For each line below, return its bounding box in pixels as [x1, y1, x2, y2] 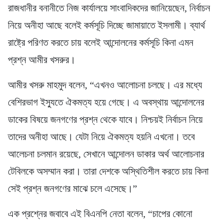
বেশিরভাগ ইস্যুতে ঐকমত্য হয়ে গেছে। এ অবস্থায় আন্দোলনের [8, 96, 204, 108]
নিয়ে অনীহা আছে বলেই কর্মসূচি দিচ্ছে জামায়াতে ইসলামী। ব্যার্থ [8, 19, 205, 31]
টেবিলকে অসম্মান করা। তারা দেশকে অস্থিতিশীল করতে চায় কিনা [8, 165, 209, 177]
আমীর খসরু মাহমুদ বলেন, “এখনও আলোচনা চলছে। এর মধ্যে [8, 79, 202, 90]
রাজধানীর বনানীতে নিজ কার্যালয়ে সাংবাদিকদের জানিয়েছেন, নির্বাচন [8, 2, 210, 13]
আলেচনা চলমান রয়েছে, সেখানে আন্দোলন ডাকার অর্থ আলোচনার [8, 148, 204, 159]
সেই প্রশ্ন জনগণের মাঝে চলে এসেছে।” [8, 183, 137, 194]
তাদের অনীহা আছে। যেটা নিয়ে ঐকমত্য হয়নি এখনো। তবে [8, 131, 195, 142]
